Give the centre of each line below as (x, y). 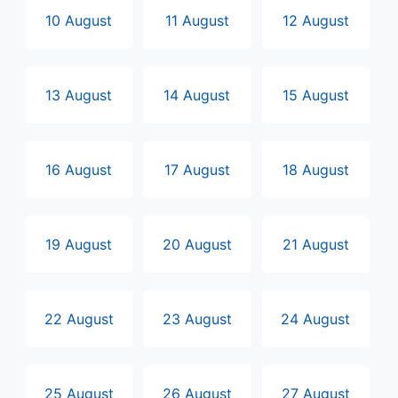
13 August (79, 95)
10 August (79, 20)
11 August (197, 20)
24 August (316, 319)
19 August (79, 244)
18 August (315, 170)
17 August (197, 170)
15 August (315, 95)
